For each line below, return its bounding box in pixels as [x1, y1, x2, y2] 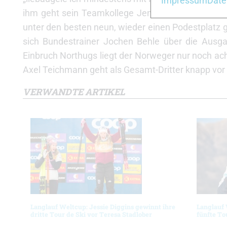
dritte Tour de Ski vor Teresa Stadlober [30, 210, 152, 218]
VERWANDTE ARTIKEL [23, 86, 125, 98]
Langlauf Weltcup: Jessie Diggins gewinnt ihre [30, 203, 175, 211]
